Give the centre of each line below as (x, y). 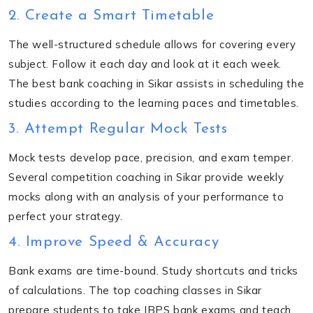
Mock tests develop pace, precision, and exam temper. (151, 157)
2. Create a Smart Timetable (111, 15)
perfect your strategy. (66, 216)
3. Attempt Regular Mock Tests (118, 129)
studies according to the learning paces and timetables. (154, 103)
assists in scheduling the (239, 83)
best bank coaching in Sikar (103, 83)
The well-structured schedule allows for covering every (152, 44)
